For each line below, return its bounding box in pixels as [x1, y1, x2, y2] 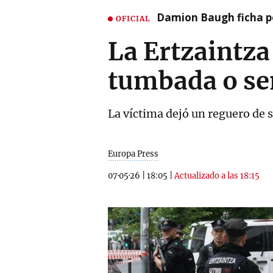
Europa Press [108, 149, 158, 159]
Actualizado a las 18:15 [174, 171, 260, 181]
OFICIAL [116, 13, 151, 23]
